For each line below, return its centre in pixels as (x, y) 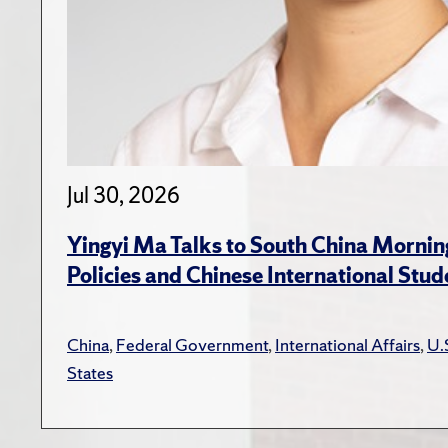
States (90, 372)
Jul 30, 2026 (123, 195)
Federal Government (192, 344)
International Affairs (347, 344)
